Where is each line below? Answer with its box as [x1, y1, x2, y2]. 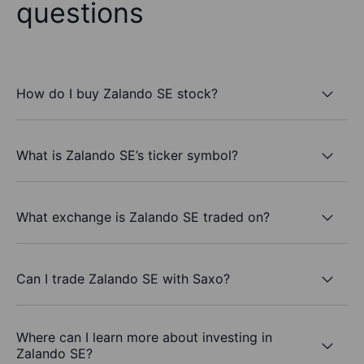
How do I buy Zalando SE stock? [16, 84, 218, 102]
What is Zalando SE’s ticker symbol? [16, 146, 238, 163]
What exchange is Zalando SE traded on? [16, 208, 270, 225]
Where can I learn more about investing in [16, 329, 272, 346]
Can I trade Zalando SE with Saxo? [16, 270, 230, 287]
